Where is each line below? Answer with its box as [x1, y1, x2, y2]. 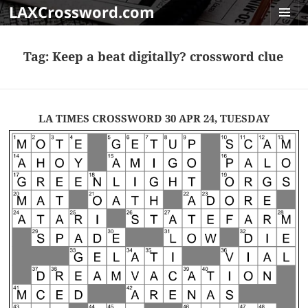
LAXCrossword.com [9, 1, 155, 22]
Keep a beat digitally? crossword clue [52, 48, 284, 65]
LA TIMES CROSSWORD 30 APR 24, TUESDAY [38, 111, 269, 126]
